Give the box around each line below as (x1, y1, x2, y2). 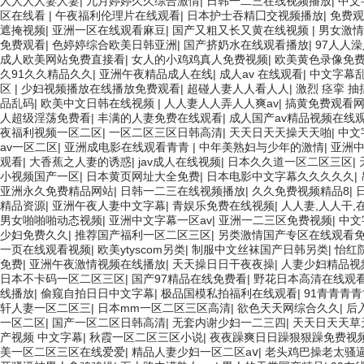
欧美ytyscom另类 (97, 243, 185, 256)
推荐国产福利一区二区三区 (75, 228, 211, 241)
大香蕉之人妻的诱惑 (29, 155, 132, 168)
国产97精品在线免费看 (132, 272, 247, 285)
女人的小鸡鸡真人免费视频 (132, 53, 268, 66)
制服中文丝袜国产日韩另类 (192, 243, 328, 256)
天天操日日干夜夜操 (172, 258, 275, 271)
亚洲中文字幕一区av (109, 214, 212, 227)
